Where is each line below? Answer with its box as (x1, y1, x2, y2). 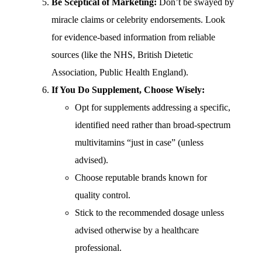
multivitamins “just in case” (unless (75, 137, 204, 147)
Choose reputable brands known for (75, 173, 207, 182)
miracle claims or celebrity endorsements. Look (51, 15, 225, 25)
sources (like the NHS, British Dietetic (51, 50, 193, 60)
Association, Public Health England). (51, 67, 188, 77)
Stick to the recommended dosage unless (75, 208, 224, 218)
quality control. (75, 190, 130, 200)
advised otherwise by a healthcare (75, 225, 199, 235)
